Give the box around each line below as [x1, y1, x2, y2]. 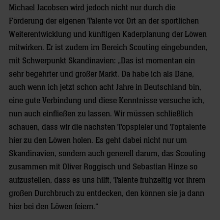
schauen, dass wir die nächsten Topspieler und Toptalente [9, 123, 206, 132]
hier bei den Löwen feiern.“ [9, 202, 98, 211]
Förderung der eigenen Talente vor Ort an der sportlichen [9, 17, 199, 26]
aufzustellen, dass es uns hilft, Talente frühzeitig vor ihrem [9, 176, 206, 185]
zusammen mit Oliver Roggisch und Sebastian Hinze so [9, 163, 197, 171]
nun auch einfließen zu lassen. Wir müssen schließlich [9, 110, 193, 118]
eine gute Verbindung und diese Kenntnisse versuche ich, [9, 96, 204, 105]
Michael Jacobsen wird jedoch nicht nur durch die [9, 3, 175, 12]
